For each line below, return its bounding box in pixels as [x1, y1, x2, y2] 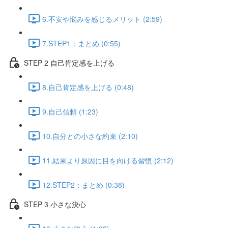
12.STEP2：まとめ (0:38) [42, 179, 125, 190]
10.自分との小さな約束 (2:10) [42, 130, 138, 141]
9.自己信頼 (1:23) [42, 106, 98, 117]
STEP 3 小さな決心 [24, 198, 86, 209]
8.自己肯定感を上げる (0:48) [42, 81, 134, 92]
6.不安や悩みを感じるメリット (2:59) [42, 13, 162, 24]
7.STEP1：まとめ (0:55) [42, 38, 121, 48]
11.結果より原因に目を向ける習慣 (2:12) [42, 155, 174, 165]
